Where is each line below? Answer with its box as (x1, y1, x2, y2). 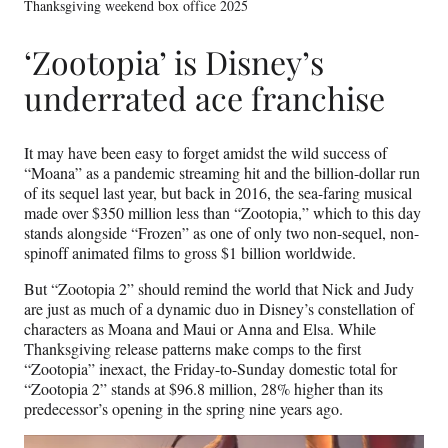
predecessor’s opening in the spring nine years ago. (24, 397, 343, 419)
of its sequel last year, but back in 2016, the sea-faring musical (24, 181, 412, 203)
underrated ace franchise (24, 75, 385, 119)
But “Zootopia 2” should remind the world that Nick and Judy (24, 277, 414, 299)
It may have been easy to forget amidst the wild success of (24, 141, 387, 163)
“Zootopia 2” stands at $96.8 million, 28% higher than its (24, 377, 383, 399)
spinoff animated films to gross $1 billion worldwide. (24, 241, 356, 263)
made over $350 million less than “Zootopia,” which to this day (24, 201, 421, 223)
